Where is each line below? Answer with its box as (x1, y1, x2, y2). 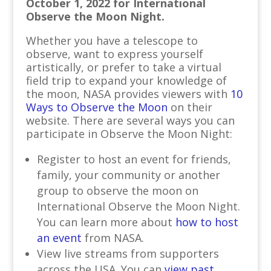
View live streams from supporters (36, 246, 219, 261)
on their (167, 100, 212, 114)
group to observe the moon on (36, 183, 198, 198)
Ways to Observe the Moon (25, 100, 168, 114)
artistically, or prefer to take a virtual (25, 60, 221, 74)
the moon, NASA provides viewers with (25, 87, 230, 101)
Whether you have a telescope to (25, 33, 198, 48)
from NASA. (81, 230, 144, 245)
